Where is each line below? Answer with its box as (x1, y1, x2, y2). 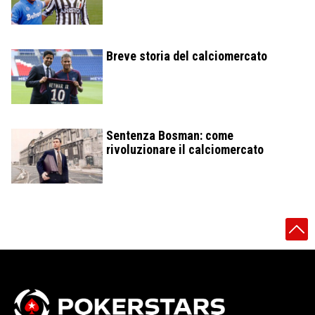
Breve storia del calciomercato (106, 49, 267, 64)
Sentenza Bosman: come (106, 128, 233, 143)
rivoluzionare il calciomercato (106, 142, 264, 157)
